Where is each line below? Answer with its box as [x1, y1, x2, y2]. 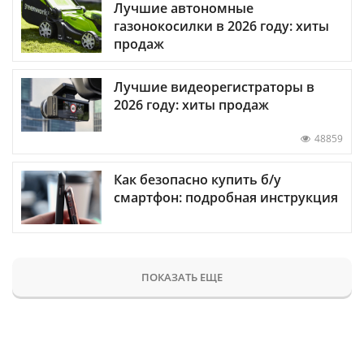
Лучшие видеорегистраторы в [114, 77, 314, 96]
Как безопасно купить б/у [114, 171, 281, 189]
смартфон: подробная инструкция [114, 188, 338, 207]
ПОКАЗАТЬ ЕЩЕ [141, 270, 223, 285]
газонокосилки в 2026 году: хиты [114, 16, 329, 35]
